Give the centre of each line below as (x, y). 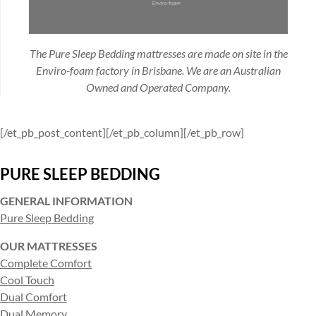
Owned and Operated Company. (158, 87)
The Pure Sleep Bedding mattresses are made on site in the (158, 54)
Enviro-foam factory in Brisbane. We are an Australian (158, 71)
